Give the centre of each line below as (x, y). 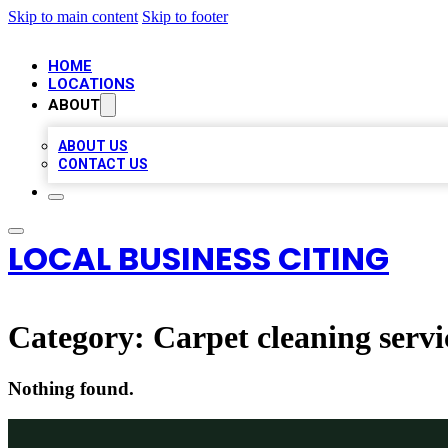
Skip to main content (73, 16)
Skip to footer (185, 16)
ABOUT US (93, 146)
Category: (80, 337)
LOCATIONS (91, 84)
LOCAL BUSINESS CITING (198, 258)
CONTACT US (103, 164)
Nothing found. (71, 388)
